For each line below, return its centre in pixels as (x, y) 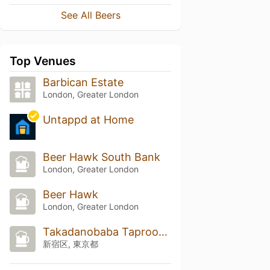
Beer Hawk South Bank (101, 157)
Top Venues (43, 61)
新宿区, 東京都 (70, 243)
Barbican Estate (83, 83)
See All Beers (90, 15)
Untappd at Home (88, 120)
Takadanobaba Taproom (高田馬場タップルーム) (163, 231)
